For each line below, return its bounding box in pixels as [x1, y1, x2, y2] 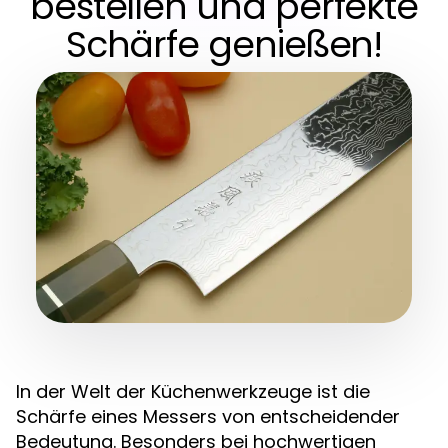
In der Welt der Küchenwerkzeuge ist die [16, 378, 370, 404]
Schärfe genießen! [65, 19, 383, 70]
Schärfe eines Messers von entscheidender [16, 403, 400, 429]
